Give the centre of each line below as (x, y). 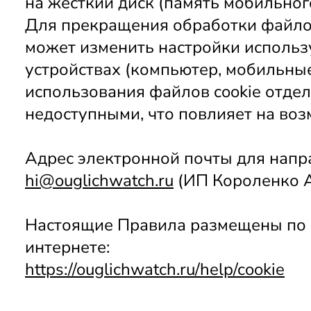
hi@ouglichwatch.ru (99, 180)
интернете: (67, 247)
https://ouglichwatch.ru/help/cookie (155, 269)
